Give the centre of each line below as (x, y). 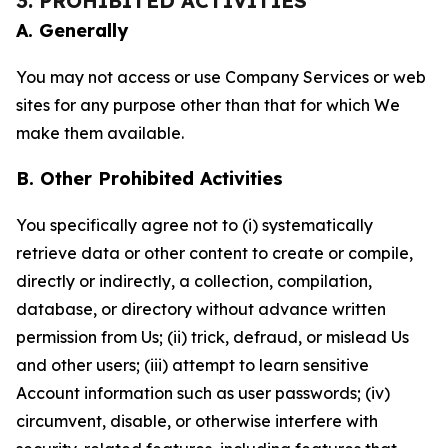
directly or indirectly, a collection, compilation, (194, 281)
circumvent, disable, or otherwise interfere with (197, 421)
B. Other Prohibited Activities (149, 178)
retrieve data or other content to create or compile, (214, 253)
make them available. (100, 133)
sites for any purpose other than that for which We (208, 105)
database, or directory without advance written (201, 309)
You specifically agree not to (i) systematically (194, 225)
